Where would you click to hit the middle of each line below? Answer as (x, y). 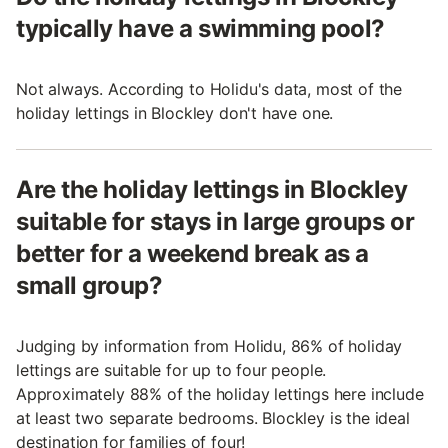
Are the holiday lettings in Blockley (212, 189)
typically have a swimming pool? (200, 28)
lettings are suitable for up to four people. (171, 369)
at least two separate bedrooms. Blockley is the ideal (213, 417)
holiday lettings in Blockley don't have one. (175, 112)
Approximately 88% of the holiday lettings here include (220, 393)
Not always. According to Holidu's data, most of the (209, 88)
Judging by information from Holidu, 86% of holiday (209, 345)
